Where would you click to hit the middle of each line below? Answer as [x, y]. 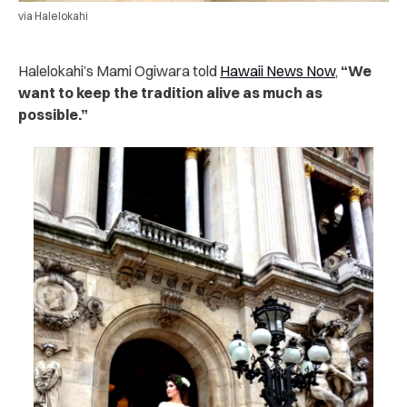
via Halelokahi [53, 16]
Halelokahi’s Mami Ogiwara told [119, 71]
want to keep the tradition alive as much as [170, 93]
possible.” [53, 115]
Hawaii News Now [278, 71]
